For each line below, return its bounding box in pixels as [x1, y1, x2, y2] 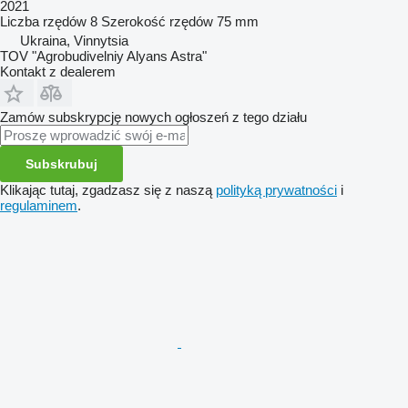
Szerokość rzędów [101, 13, 213, 29]
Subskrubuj [25, 156, 97, 171]
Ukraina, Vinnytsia [20, 32, 128, 48]
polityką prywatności [216, 181, 337, 198]
